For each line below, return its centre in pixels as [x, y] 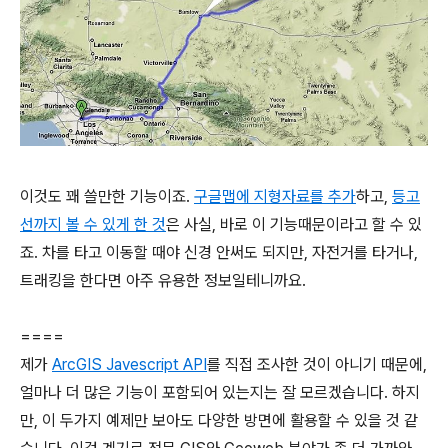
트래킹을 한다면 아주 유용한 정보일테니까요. [163, 280]
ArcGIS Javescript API [129, 364]
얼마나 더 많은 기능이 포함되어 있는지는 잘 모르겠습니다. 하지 [220, 392]
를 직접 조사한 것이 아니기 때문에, [317, 364]
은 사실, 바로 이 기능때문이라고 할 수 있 [294, 224]
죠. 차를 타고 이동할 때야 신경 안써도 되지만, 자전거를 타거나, [219, 252]
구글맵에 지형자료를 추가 [275, 196]
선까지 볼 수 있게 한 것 [93, 224]
